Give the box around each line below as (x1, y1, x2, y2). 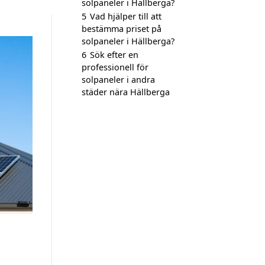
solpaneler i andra (82, 74, 155, 85)
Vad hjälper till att (90, 11, 161, 22)
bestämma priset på (82, 23, 161, 34)
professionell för (82, 62, 148, 73)
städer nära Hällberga (82, 86, 170, 98)
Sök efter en (90, 49, 138, 60)
